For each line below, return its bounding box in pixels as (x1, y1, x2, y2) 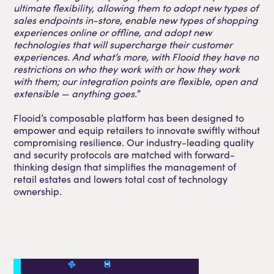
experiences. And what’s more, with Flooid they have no (13, 50, 259, 63)
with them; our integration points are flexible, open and (13, 74, 258, 87)
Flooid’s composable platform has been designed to (13, 111, 245, 124)
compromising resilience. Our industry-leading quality (13, 135, 254, 149)
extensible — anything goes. (13, 86, 138, 100)
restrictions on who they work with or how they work (13, 62, 240, 75)
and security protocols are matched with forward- (13, 147, 235, 161)
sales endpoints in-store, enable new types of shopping (13, 13, 259, 26)
